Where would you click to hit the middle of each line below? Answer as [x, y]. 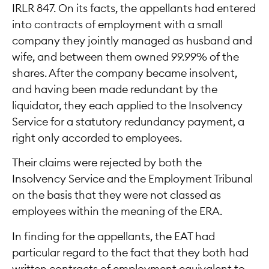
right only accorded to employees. [97, 138]
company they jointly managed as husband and [132, 41]
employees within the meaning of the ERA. [117, 212]
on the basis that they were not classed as [116, 195]
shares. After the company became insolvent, [125, 73]
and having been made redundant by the [115, 89]
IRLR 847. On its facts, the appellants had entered [134, 8]
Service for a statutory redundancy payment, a [128, 122]
